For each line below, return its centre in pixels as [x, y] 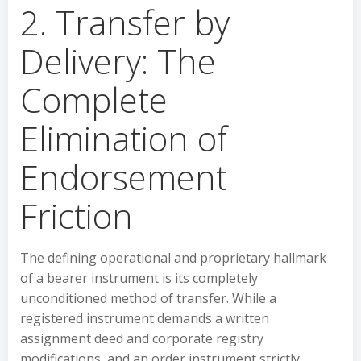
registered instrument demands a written [145, 318]
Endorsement [124, 177]
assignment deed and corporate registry [142, 338]
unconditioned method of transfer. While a [148, 298]
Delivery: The [118, 61]
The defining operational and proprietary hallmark [173, 258]
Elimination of [124, 138]
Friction [77, 216]
